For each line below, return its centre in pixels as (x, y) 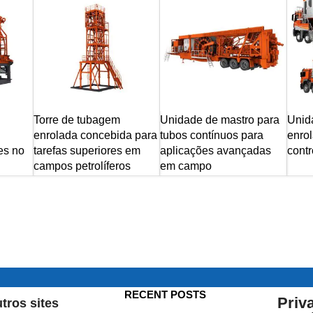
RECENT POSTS (165, 294)
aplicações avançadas (216, 150)
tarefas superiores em (87, 150)
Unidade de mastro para (220, 119)
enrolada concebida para (95, 135)
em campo (186, 166)
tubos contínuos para (212, 135)
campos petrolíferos (82, 166)
